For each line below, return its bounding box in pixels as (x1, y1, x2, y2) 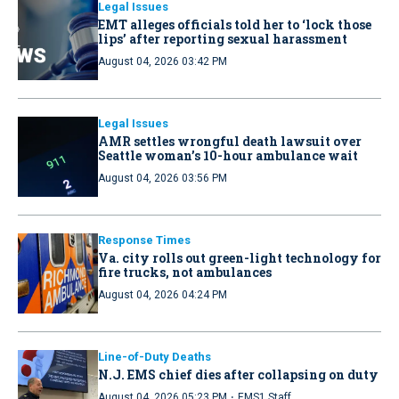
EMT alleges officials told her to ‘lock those (98, 16, 371, 34)
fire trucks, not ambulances (98, 264, 272, 281)
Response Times (98, 233, 191, 248)
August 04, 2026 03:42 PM (98, 55, 227, 69)
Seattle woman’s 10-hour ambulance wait (98, 147, 358, 165)
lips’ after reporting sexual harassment (98, 30, 347, 48)
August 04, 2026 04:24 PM (98, 289, 227, 302)
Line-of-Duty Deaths (98, 350, 211, 364)
